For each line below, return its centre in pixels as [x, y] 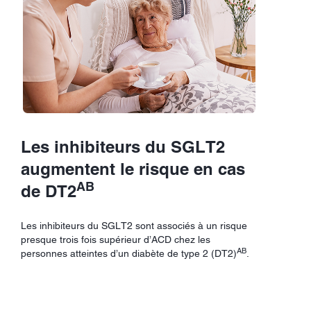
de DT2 [49, 191]
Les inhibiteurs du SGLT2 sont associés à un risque [134, 225]
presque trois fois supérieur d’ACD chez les [116, 239]
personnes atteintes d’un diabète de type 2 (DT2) [129, 253]
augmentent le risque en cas [133, 168]
